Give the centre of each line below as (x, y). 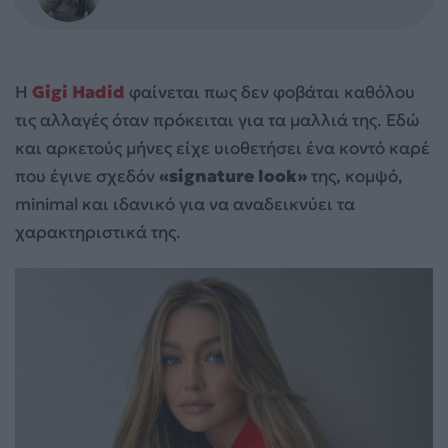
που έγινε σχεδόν (87, 175)
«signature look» (233, 175)
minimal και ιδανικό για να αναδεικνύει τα (185, 203)
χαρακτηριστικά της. (98, 231)
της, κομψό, (355, 175)
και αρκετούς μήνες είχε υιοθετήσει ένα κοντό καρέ (222, 147)
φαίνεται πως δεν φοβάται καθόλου (272, 91)
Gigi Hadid (78, 91)
